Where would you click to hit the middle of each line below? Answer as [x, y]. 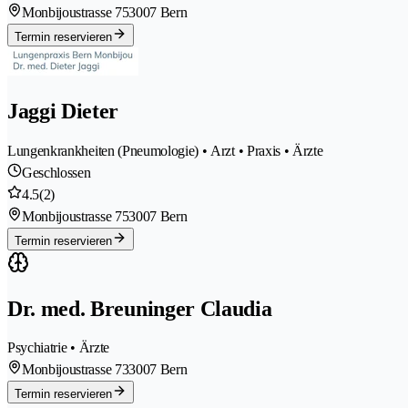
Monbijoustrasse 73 [76, 370]
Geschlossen [56, 172]
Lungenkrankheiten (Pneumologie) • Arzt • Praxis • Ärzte [165, 150]
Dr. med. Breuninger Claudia [140, 308]
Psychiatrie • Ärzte [58, 348]
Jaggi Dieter [63, 111]
